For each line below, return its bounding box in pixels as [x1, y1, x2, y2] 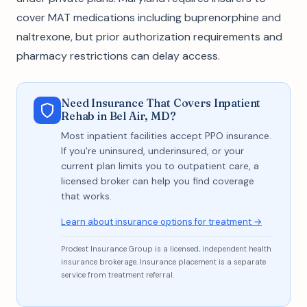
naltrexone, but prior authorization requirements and [16, 29, 282, 44]
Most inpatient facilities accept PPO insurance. [61, 130, 271, 142]
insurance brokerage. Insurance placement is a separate [61, 257, 266, 267]
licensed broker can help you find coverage [61, 175, 254, 187]
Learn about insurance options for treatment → [61, 216, 262, 228]
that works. [61, 190, 112, 202]
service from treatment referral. [61, 270, 174, 280]
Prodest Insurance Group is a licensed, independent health [61, 244, 271, 254]
